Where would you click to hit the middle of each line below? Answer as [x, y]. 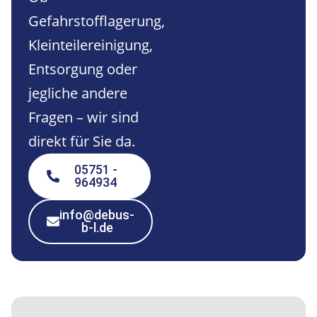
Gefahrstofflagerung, [97, 21]
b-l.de [97, 227]
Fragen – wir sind [83, 117]
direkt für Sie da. [82, 141]
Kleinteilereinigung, [91, 45]
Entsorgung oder [83, 69]
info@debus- [97, 214]
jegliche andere [78, 93]
